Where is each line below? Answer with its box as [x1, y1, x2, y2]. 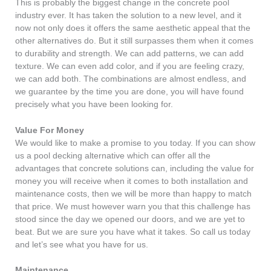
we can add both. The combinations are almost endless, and [15, 74, 246, 83]
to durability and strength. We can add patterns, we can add [15, 48, 244, 58]
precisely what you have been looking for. [15, 99, 173, 109]
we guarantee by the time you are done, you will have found [15, 87, 244, 96]
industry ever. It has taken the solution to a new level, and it [15, 10, 241, 20]
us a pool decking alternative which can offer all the [15, 151, 211, 160]
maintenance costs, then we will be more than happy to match [15, 189, 252, 198]
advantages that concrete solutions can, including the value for [15, 163, 254, 173]
